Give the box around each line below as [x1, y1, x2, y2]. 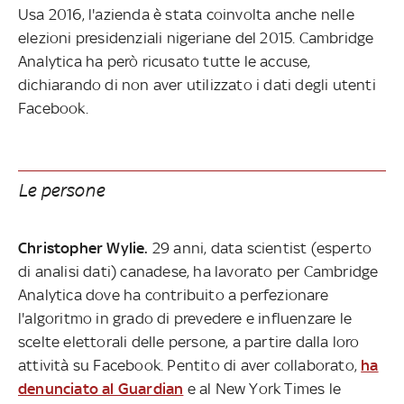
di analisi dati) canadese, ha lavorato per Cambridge [18, 262, 379, 280]
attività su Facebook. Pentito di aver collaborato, [18, 355, 362, 374]
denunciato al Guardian [18, 379, 184, 398]
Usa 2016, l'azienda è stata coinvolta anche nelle [18, 5, 354, 23]
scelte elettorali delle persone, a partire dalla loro [18, 332, 360, 351]
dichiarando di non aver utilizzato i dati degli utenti [18, 75, 376, 94]
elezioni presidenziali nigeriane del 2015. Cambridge [18, 28, 374, 47]
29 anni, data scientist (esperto [151, 238, 372, 257]
